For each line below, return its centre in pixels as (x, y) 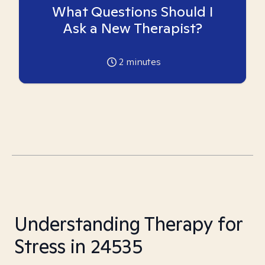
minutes (142, 62)
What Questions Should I (132, 12)
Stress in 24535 (78, 246)
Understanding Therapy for (128, 224)
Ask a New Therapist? (132, 28)
